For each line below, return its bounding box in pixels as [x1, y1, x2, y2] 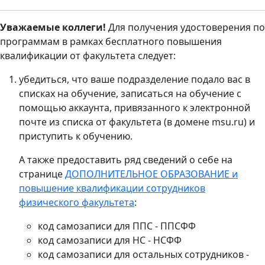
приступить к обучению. [19, 130, 132, 143]
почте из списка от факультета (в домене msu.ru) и [19, 115, 255, 128]
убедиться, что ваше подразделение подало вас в [19, 73, 250, 86]
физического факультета [19, 196, 134, 209]
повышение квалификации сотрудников [19, 182, 205, 195]
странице [19, 167, 65, 180]
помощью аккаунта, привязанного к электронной [19, 101, 250, 114]
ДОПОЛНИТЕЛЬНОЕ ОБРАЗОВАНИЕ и [65, 167, 238, 180]
